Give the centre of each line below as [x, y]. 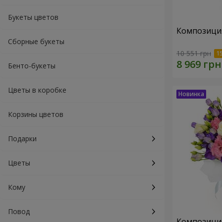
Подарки [22, 139]
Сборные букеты [36, 41]
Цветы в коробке [37, 90]
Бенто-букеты [32, 66]
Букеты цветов [33, 17]
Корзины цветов [36, 114]
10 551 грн [194, 54]
